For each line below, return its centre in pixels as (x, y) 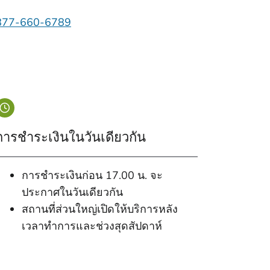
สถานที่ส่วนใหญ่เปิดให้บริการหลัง (100, 209)
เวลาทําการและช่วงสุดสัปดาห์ (92, 226)
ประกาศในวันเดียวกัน (72, 192)
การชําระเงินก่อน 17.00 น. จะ (92, 175)
